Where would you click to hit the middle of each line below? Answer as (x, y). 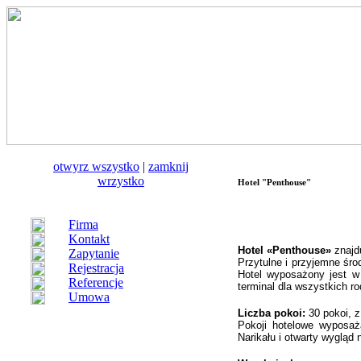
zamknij (168, 166)
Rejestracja (96, 268)
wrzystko (121, 181)
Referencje (96, 282)
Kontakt (89, 239)
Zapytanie (94, 253)
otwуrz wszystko (96, 166)
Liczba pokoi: (273, 313)
